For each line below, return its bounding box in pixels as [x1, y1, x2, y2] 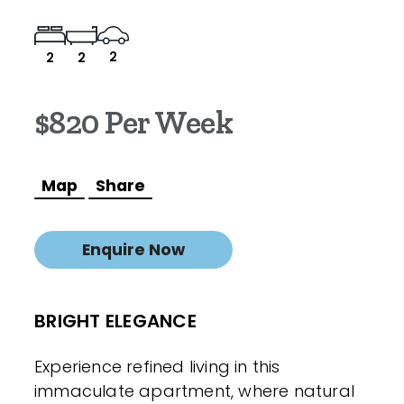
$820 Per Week [34, 103, 234, 142]
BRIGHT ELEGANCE [34, 308, 197, 335]
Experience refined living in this [34, 355, 280, 379]
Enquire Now [82, 239, 185, 262]
